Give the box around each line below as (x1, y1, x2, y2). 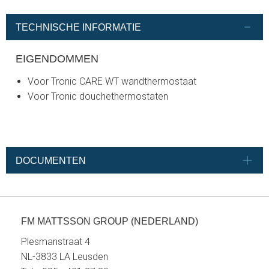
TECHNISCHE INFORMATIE (16, 22, 141, 32)
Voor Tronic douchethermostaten (28, 91, 168, 103)
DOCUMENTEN (16, 155, 86, 166)
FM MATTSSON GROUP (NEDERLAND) (21, 216, 198, 227)
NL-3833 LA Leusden (21, 251, 108, 263)
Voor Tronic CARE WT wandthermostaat (28, 76, 196, 88)
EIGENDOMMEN (16, 52, 98, 65)
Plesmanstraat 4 (21, 236, 90, 248)
